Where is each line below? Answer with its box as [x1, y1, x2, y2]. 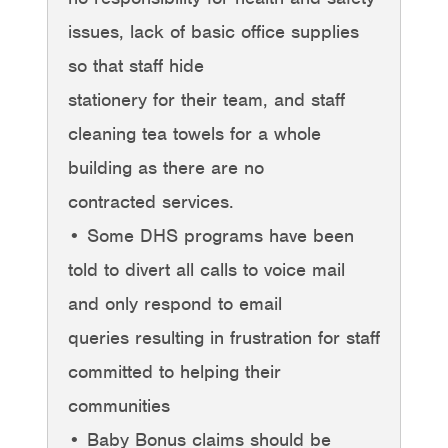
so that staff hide [68, 53, 204, 77]
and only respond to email [68, 291, 282, 315]
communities [68, 393, 170, 417]
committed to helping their [68, 359, 281, 383]
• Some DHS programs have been [68, 223, 354, 247]
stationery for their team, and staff [68, 87, 345, 111]
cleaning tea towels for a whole [68, 121, 321, 145]
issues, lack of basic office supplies [68, 19, 359, 43]
